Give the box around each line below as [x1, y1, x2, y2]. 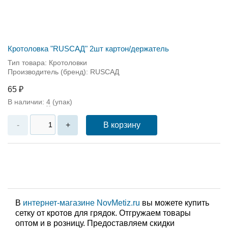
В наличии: [8, 97, 46, 106]
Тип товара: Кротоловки [8, 58, 87, 67]
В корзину [103, 120, 140, 129]
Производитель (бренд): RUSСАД [8, 67, 119, 76]
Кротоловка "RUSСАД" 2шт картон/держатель [8, 44, 169, 53]
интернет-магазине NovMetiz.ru [23, 198, 140, 207]
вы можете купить [140, 198, 209, 207]
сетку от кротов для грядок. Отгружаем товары [15, 209, 191, 217]
